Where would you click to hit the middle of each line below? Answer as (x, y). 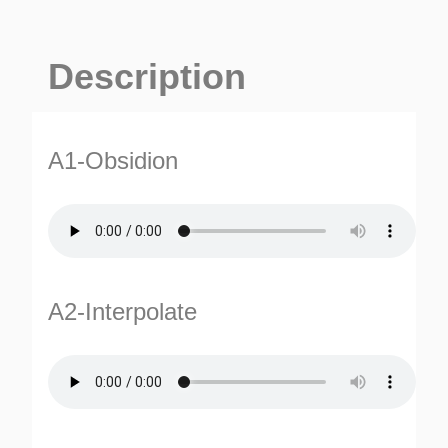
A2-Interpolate (122, 311)
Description (147, 76)
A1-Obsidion (113, 160)
